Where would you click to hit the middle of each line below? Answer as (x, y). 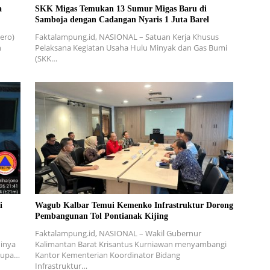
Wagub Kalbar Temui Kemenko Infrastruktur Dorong (134, 205)
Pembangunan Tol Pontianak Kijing (101, 216)
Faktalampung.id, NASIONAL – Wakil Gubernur (118, 233)
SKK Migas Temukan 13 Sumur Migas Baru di (121, 9)
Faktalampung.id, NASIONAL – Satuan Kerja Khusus (127, 37)
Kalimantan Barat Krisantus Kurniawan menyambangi (130, 244)
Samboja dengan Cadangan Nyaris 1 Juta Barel (122, 20)
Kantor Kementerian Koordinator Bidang (107, 255)
